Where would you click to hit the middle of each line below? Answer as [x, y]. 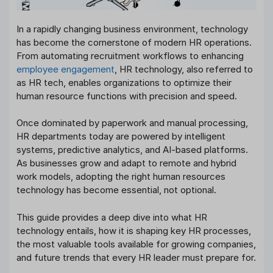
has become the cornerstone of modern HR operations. [134, 42]
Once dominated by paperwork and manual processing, [132, 123]
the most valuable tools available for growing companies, [136, 244]
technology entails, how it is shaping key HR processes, [134, 230]
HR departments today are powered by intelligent [121, 136]
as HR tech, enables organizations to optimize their [124, 82]
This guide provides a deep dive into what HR [112, 217]
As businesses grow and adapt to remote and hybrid [126, 163]
